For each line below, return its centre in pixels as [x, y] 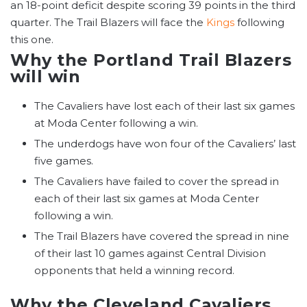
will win [45, 77]
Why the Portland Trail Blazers [151, 60]
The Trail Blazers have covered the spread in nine [162, 236]
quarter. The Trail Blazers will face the [108, 23]
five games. [64, 161]
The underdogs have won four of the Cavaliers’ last [165, 144]
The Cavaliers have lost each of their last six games [164, 106]
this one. [32, 40]
